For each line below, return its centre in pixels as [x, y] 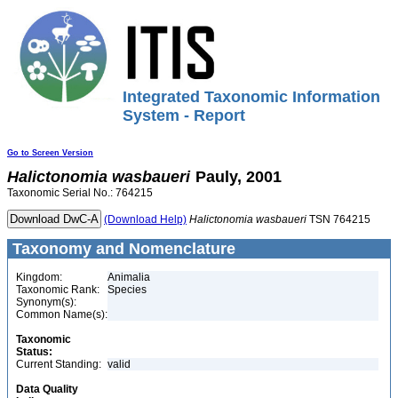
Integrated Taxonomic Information [251, 97]
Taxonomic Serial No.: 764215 [80, 193]
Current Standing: [59, 364]
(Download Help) [145, 219]
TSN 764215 [338, 219]
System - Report [184, 115]
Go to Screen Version [50, 153]
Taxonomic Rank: [58, 290]
